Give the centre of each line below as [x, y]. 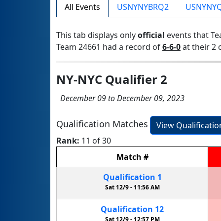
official [151, 35]
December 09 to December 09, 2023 [120, 98]
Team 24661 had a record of [109, 47]
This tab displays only [97, 35]
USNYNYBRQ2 [143, 7]
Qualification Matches [102, 124]
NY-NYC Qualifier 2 [112, 79]
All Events [82, 7]
